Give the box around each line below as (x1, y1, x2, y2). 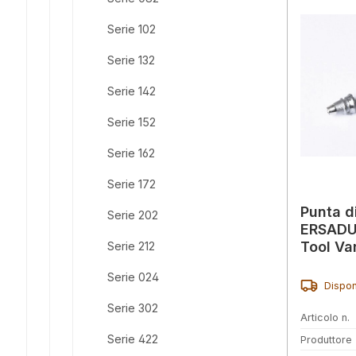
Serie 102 (107, 22, 157, 37)
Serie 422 (107, 331, 159, 346)
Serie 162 (107, 146, 156, 161)
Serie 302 (107, 300, 159, 315)
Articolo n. (300, 311, 350, 323)
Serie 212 (107, 238, 156, 253)
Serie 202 (107, 208, 159, 222)
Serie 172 (107, 177, 157, 192)
